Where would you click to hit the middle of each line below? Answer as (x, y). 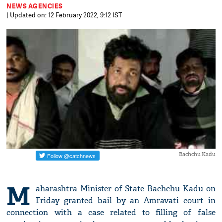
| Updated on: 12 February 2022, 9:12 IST (64, 15)
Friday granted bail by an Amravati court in (126, 201)
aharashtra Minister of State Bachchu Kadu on (126, 189)
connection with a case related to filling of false (111, 213)
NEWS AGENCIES (35, 6)
